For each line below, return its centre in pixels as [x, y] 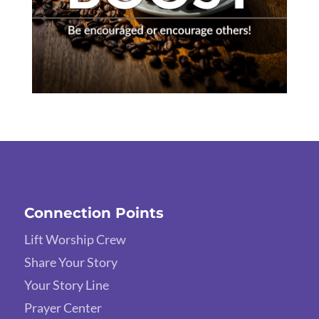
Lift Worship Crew [75, 240]
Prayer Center [63, 308]
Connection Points [94, 213]
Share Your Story [70, 262]
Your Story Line [66, 285]
